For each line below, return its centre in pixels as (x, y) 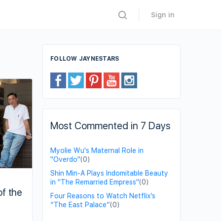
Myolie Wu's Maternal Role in (97, 150)
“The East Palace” (80, 205)
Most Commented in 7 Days (110, 126)
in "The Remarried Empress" (95, 182)
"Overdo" (65, 159)
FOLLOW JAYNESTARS (85, 59)
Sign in (163, 15)
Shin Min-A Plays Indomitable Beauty (109, 173)
